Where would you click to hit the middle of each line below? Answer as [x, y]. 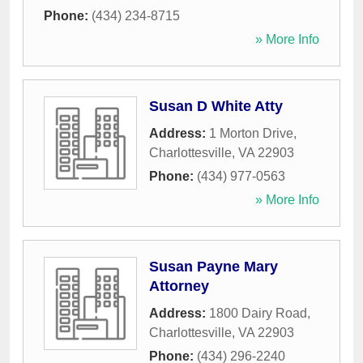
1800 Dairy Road [258, 314]
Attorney [179, 286]
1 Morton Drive [251, 134]
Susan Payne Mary [214, 267]
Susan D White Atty [216, 107]
